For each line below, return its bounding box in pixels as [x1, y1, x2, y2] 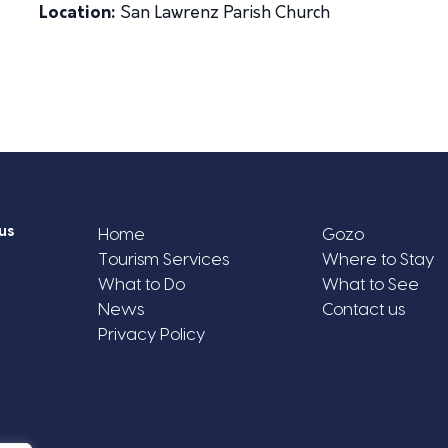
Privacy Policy [97, 326, 205, 344]
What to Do [97, 276, 185, 294]
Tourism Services [97, 251, 229, 269]
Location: [39, 5, 117, 22]
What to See [321, 276, 419, 294]
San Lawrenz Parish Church [116, 5, 331, 22]
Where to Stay [321, 251, 434, 269]
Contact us [321, 301, 405, 319]
